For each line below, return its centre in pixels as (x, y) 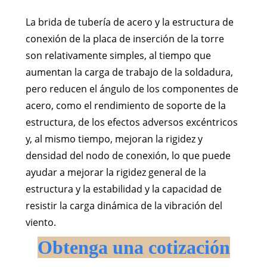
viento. (41, 223)
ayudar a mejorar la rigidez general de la (116, 173)
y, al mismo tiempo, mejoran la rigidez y (114, 139)
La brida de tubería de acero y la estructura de (129, 22)
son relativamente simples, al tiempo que (118, 56)
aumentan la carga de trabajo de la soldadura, (129, 72)
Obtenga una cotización (133, 248)
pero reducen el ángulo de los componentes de (132, 89)
